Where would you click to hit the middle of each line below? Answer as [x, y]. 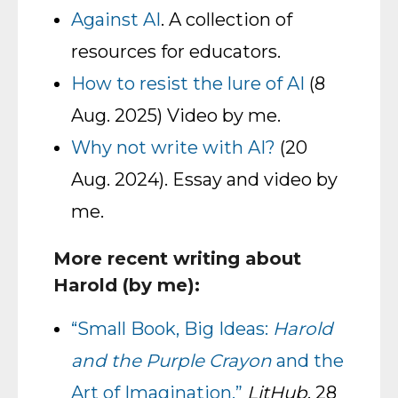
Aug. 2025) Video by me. [176, 115]
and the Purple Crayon [171, 361]
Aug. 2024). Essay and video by [204, 179]
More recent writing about [177, 259]
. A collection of [227, 20]
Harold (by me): [127, 285]
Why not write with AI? [173, 147]
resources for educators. [176, 52]
